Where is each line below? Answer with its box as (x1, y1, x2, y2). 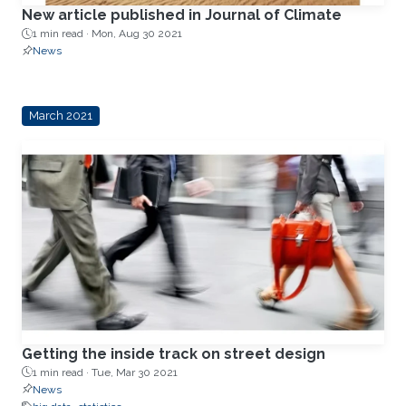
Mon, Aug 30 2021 (92, 27, 182, 41)
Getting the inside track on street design (22, 344, 325, 362)
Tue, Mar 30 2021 (92, 365, 178, 379)
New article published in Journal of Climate (22, 6, 342, 24)
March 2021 (28, 109, 92, 123)
